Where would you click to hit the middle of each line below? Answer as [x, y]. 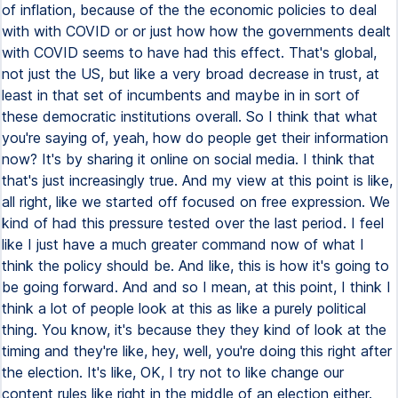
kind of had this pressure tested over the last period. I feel [193, 223]
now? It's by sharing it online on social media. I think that [188, 159]
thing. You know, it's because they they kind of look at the [194, 330]
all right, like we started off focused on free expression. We [196, 202]
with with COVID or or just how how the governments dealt [196, 31]
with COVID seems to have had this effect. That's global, [189, 52]
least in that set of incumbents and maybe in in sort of [181, 95]
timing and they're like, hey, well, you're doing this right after [197, 351]
